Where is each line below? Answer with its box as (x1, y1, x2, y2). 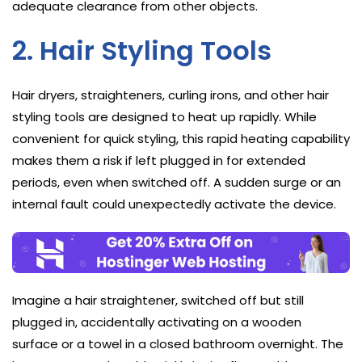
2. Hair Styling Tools (12, 32, 271, 69)
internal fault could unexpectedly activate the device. (12, 195, 336, 213)
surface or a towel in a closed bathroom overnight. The (12, 335, 343, 352)
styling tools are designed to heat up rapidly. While (12, 107, 317, 125)
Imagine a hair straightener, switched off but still (12, 291, 304, 309)
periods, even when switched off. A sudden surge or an (12, 173, 341, 191)
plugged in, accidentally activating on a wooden (12, 313, 301, 330)
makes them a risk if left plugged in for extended (12, 151, 305, 169)
